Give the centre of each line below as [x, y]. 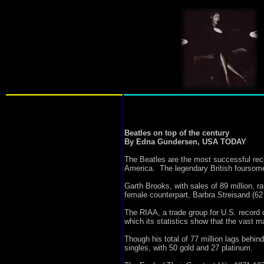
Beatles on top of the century [176, 133]
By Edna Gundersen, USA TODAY [185, 142]
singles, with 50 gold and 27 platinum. [188, 248]
